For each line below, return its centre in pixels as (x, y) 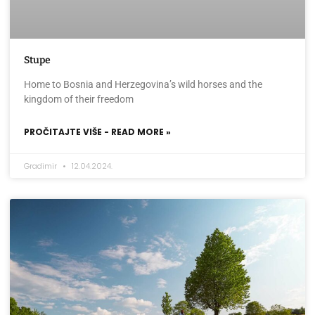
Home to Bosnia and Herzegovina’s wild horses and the (143, 85)
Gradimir (41, 166)
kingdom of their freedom (79, 99)
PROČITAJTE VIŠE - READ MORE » (97, 132)
